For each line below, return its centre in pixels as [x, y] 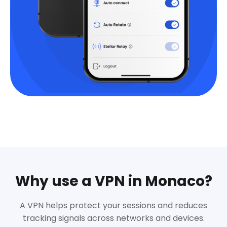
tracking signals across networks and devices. [113, 218]
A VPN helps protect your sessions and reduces [113, 205]
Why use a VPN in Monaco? [113, 181]
